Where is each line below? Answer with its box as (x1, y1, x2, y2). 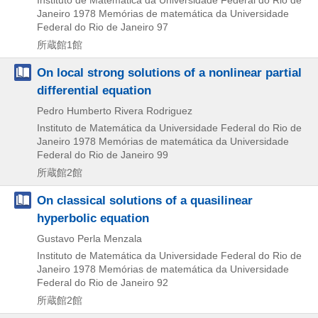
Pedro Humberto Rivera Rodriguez (37, 104, 192, 116)
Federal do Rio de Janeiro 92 (37, 276, 168, 288)
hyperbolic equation (37, 210, 149, 225)
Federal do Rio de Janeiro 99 (37, 148, 168, 160)
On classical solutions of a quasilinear (37, 192, 253, 207)
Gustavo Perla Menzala (37, 232, 142, 244)
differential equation (37, 82, 151, 97)
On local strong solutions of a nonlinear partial (37, 65, 302, 79)
